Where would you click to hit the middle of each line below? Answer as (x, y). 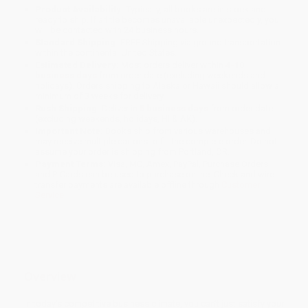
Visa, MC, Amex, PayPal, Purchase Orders (187, 164)
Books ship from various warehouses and (187, 131)
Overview (50, 276)
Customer (241, 185)
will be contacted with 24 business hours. (117, 30)
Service (50, 195)
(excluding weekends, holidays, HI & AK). (117, 119)
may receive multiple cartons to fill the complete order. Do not (156, 142)
